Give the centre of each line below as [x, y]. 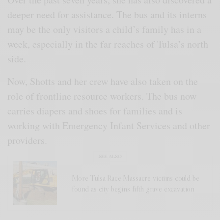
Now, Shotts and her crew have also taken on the [103, 81]
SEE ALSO [110, 157]
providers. [27, 140]
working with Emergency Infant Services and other [109, 125]
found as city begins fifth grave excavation [133, 188]
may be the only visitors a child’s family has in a [105, 29]
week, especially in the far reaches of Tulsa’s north [108, 44]
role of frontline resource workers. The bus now [102, 96]
